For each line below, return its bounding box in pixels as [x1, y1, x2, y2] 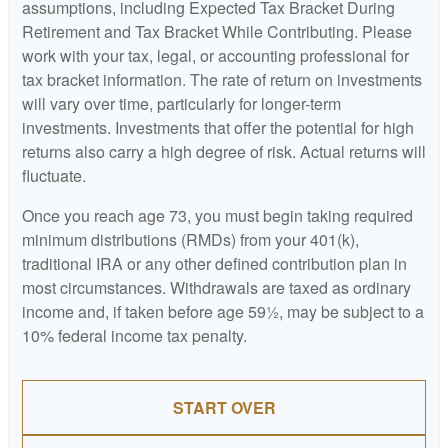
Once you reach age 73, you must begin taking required [22, 203, 413, 227]
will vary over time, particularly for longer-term [22, 91, 341, 115]
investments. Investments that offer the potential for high [22, 115, 414, 139]
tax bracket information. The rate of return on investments [22, 67, 422, 91]
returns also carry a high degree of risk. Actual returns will [22, 139, 426, 163]
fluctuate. [22, 163, 86, 187]
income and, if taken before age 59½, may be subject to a [22, 299, 424, 323]
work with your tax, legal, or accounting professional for [22, 43, 409, 67]
